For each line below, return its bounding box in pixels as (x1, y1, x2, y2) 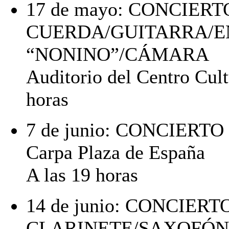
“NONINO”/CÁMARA (26, 43, 209, 65)
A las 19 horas (26, 164, 138, 186)
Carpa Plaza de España (26, 141, 205, 163)
